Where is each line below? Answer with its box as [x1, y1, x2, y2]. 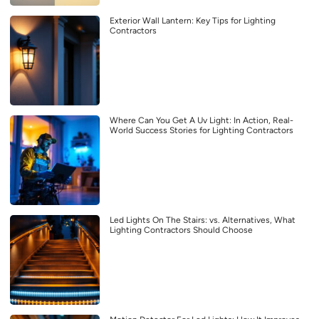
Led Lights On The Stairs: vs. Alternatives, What [110, 215, 296, 226]
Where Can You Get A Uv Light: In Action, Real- [110, 115, 293, 126]
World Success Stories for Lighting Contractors [110, 125, 293, 136]
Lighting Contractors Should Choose [110, 225, 253, 236]
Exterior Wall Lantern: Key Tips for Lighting [110, 16, 276, 26]
